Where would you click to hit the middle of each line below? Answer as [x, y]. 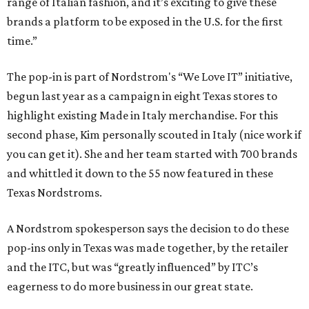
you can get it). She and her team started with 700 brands [152, 154]
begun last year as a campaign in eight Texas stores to [142, 96]
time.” [22, 41]
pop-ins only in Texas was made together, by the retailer [148, 248]
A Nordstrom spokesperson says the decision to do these [148, 229]
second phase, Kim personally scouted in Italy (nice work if [154, 135]
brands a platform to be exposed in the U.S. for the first [145, 22]
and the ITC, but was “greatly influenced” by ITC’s [132, 267]
